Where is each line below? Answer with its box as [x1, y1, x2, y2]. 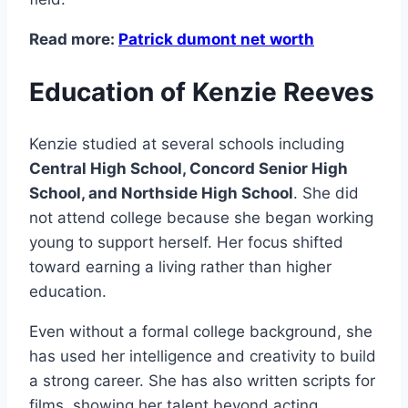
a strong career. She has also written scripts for [29, 371, 375, 390]
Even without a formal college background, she [29, 321, 372, 341]
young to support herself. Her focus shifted [29, 232, 343, 251]
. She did [293, 183, 359, 202]
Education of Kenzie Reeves [29, 76, 374, 107]
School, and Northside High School [29, 183, 293, 202]
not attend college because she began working [29, 208, 373, 227]
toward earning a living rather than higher [29, 257, 331, 276]
